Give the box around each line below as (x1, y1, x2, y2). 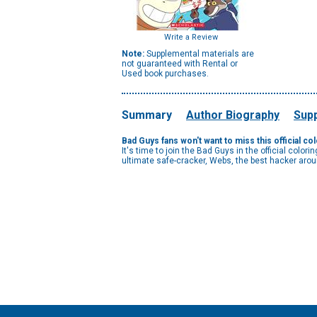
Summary (122, 108, 172, 122)
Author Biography (186, 108, 279, 122)
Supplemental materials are (144, 49, 254, 59)
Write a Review (164, 33, 218, 42)
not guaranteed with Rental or (122, 59, 238, 69)
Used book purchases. (122, 69, 209, 79)
